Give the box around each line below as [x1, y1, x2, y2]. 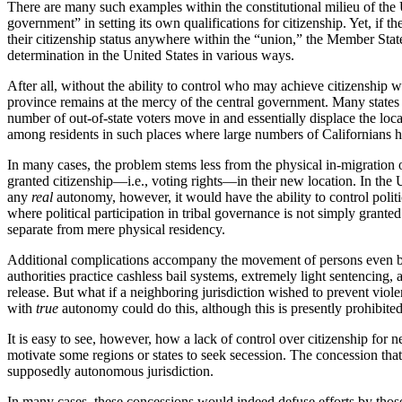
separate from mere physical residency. [7, 221, 225, 237]
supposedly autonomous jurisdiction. [7, 363, 214, 379]
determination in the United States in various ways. [7, 47, 294, 63]
